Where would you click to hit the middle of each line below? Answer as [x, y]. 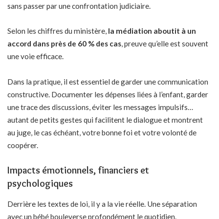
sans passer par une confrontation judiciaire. [79, 6]
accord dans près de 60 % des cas [64, 44]
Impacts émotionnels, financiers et [78, 170]
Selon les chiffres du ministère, [58, 31]
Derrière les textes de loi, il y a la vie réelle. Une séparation [102, 204]
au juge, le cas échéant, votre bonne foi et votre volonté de [102, 132]
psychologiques [40, 184]
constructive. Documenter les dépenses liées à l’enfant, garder [108, 94]
